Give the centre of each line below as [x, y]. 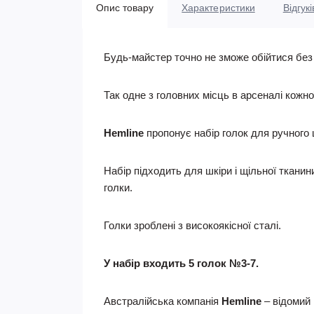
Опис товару [125, 8]
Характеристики [218, 8]
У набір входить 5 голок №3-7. [181, 263]
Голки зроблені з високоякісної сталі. [192, 225]
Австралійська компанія [163, 301]
